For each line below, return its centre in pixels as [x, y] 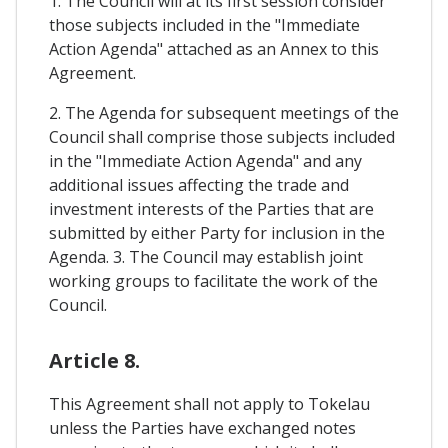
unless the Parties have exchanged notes [202, 428]
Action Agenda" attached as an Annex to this [214, 49]
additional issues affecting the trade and [199, 185]
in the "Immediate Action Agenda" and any [205, 161]
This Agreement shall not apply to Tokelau [209, 404]
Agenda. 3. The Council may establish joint [206, 257]
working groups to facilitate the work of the [213, 281]
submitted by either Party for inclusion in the [217, 233]
